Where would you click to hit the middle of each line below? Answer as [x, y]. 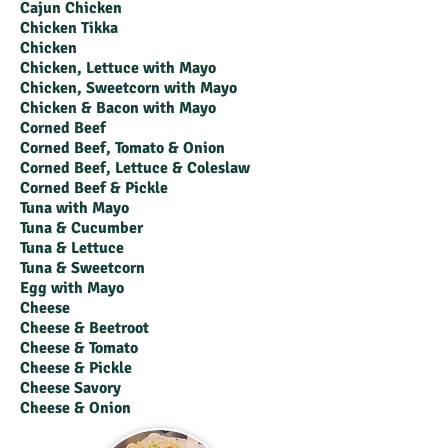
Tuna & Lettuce [72, 248]
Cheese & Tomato [79, 348]
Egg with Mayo [72, 288]
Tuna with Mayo [74, 208]
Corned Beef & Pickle [94, 188]
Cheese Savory [70, 388]
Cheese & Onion [75, 408]
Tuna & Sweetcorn [82, 268]
